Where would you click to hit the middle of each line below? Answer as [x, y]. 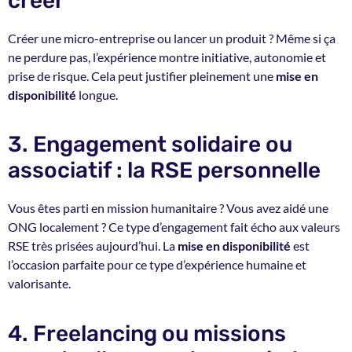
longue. [97, 94]
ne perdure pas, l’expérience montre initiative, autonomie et [167, 57]
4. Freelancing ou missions [147, 333]
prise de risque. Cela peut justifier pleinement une [142, 75]
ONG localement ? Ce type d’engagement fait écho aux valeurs [174, 227]
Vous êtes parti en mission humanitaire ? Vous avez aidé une [168, 208]
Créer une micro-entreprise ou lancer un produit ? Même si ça [172, 38]
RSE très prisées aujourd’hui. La [93, 246]
